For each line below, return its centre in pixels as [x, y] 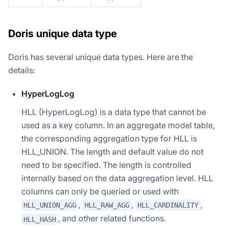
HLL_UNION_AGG [50, 205]
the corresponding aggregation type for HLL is [109, 138]
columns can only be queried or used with [100, 191]
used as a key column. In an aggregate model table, [118, 125]
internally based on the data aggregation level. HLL [117, 178]
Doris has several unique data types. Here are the [101, 57]
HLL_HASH [40, 219]
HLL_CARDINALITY [168, 205]
